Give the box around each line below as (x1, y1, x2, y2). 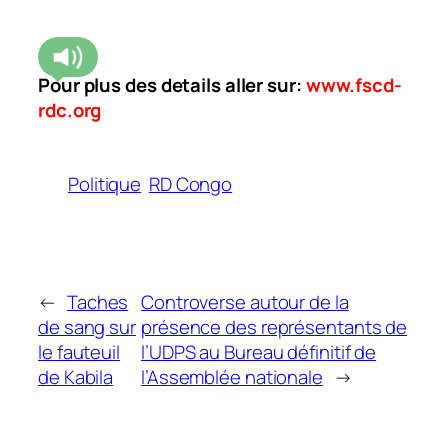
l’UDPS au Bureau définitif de (141, 339, 377, 366)
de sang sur (38, 314, 136, 341)
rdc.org (38, 96, 102, 123)
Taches (66, 289, 129, 316)
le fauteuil (38, 339, 120, 366)
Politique (68, 171, 142, 198)
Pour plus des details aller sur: (38, 71, 302, 98)
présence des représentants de (141, 314, 408, 341)
